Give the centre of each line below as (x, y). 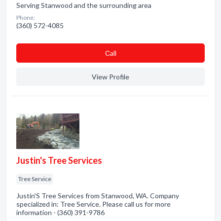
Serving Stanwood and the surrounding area (84, 5)
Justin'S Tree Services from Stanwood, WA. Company (98, 196)
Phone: (26, 18)
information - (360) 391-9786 (60, 212)
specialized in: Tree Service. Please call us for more (93, 204)
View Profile (110, 77)
